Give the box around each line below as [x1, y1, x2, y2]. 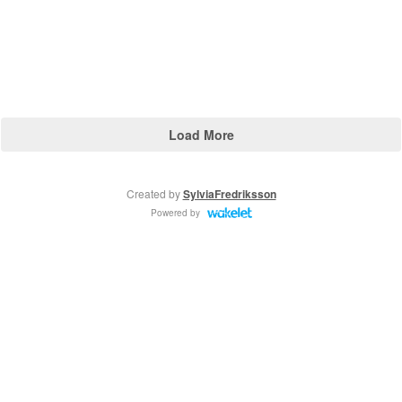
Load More [168, 126, 234, 144]
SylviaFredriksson [182, 186, 276, 202]
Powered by [150, 205, 200, 219]
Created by [126, 186, 183, 201]
